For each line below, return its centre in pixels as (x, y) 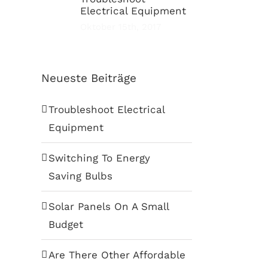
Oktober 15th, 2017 (120, 27)
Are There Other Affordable (117, 255)
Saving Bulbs (80, 176)
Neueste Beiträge (89, 78)
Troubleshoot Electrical (106, 110)
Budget (66, 225)
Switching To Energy (99, 158)
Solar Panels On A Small (108, 207)
